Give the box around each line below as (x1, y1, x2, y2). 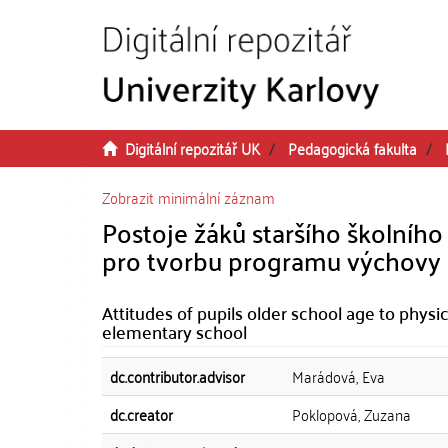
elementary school (102, 315, 247, 348)
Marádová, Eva (292, 362, 385, 390)
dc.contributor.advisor (110, 362, 245, 390)
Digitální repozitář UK (125, 134, 260, 162)
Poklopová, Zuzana (292, 400, 411, 428)
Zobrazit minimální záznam (102, 183, 275, 211)
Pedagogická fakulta (288, 134, 417, 162)
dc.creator (110, 400, 173, 428)
